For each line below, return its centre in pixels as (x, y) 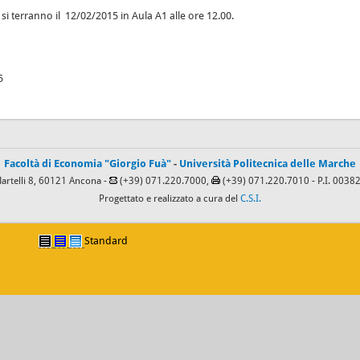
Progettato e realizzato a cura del (170, 198)
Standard (106, 240)
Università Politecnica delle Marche (268, 163)
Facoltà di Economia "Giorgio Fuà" (88, 163)
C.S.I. (251, 198)
